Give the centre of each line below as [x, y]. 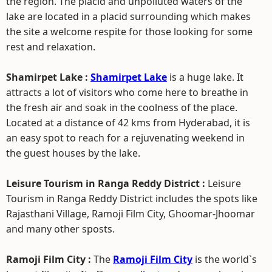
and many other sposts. [60, 229]
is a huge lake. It [205, 77]
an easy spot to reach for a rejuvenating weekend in [125, 138]
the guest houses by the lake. [73, 153]
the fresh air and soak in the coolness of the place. [122, 107]
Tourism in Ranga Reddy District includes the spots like [132, 199]
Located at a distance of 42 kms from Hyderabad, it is [128, 123]
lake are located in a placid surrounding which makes [128, 16]
